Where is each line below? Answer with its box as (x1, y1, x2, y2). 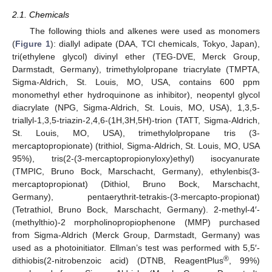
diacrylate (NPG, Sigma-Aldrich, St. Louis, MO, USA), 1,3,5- (12, 102, 260, 112)
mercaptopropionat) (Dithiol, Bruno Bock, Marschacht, (12, 178, 260, 189)
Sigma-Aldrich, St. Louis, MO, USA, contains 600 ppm (12, 76, 260, 87)
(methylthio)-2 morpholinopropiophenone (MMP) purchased (12, 217, 260, 227)
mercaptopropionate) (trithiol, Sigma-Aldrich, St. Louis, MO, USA (12, 140, 260, 151)
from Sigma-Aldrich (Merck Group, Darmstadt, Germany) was (12, 229, 260, 240)
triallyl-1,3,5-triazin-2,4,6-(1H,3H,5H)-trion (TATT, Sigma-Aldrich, (12, 115, 260, 125)
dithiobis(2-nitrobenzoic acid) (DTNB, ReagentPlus (12, 255, 223, 265)
